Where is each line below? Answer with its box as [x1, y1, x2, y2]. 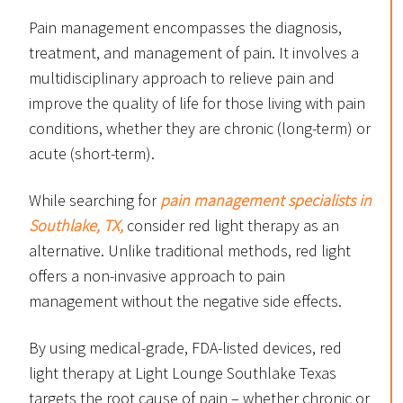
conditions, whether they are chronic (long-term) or [29, 118, 371, 139]
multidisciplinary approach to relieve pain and [29, 67, 335, 89]
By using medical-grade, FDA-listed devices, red [29, 337, 342, 359]
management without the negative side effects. [29, 291, 342, 312]
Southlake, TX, [29, 215, 123, 237]
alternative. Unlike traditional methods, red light [29, 240, 351, 262]
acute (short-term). [29, 143, 155, 165]
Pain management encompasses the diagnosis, [29, 17, 342, 39]
